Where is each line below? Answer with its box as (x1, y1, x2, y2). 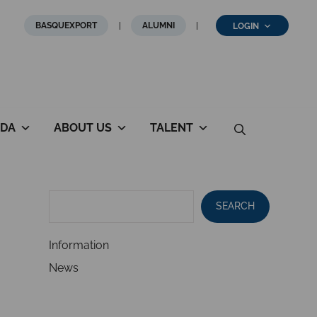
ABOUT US (53, 120, 112, 134)
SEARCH (215, 200, 255, 212)
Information (48, 238, 109, 252)
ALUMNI (142, 20, 175, 30)
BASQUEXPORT (35, 20, 97, 30)
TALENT (149, 120, 193, 134)
